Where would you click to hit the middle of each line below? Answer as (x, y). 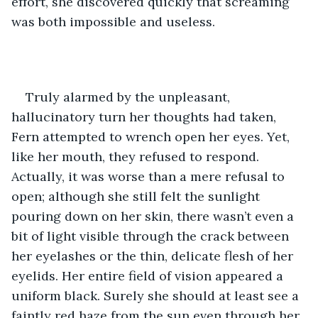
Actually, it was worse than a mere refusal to (150, 176)
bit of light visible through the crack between (152, 236)
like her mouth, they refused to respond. (137, 156)
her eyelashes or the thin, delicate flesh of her (154, 256)
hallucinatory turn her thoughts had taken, (146, 116)
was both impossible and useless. (113, 21)
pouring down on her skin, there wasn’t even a (154, 216)
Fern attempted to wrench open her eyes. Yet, (152, 136)
